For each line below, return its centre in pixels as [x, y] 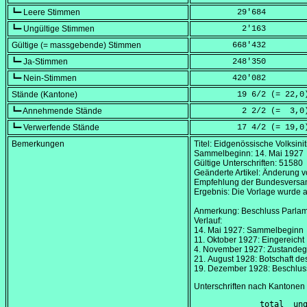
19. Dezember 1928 [231, 269]
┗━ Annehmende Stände [57, 111]
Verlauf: [208, 221]
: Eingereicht [281, 240]
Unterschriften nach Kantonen [249, 287]
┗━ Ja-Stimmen [40, 62]
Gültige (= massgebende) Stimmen [76, 46]
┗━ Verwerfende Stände [56, 128]
